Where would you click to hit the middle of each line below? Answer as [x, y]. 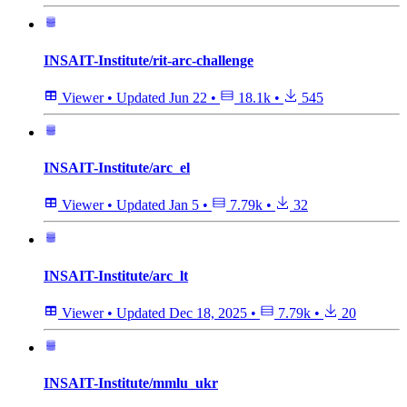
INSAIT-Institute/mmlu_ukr [131, 383]
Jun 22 [188, 97]
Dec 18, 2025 [208, 313]
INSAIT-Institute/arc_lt [116, 275]
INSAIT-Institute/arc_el [117, 168]
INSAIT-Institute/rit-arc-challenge [149, 60]
